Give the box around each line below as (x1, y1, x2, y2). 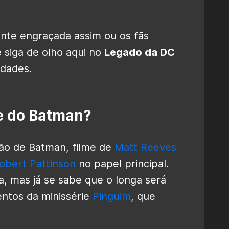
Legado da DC (104, 45, 175, 58)
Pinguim (93, 190, 131, 202)
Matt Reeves (114, 141, 176, 153)
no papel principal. (76, 157, 169, 170)
